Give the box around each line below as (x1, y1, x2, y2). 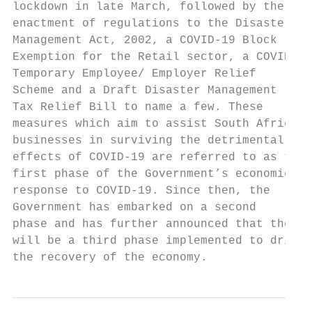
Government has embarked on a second (13, 201, 256, 214)
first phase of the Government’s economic (13, 168, 291, 180)
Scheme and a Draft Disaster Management (13, 84, 277, 97)
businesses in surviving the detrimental (13, 134, 284, 147)
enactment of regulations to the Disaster (13, 17, 291, 30)
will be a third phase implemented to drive (13, 235, 305, 247)
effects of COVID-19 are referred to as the (13, 151, 305, 164)
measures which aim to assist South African (13, 118, 305, 130)
